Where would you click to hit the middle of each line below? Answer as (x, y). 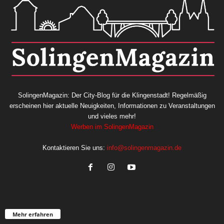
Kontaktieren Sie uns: (75, 148)
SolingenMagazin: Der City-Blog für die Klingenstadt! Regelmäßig (112, 95)
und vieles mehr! (112, 116)
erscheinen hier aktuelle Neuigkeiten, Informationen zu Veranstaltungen (112, 106)
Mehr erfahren (33, 214)
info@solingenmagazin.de (144, 148)
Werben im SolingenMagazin (112, 127)
